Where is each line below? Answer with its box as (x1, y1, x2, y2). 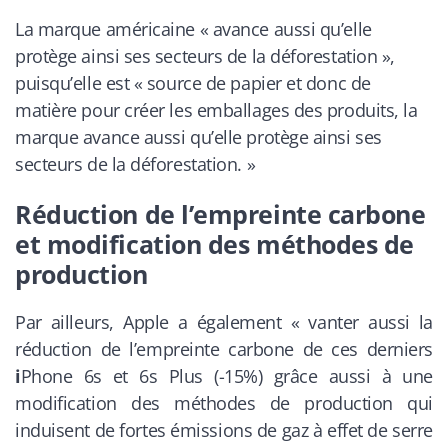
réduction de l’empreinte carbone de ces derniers (15, 337, 433, 362)
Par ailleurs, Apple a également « (15, 310, 309, 335)
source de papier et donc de (146, 70, 371, 95)
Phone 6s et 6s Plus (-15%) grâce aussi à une (20, 364, 433, 389)
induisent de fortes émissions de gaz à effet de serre (15, 418, 433, 443)
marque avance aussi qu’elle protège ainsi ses (15, 124, 382, 149)
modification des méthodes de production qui (15, 391, 433, 416)
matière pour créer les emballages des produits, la (15, 97, 418, 122)
